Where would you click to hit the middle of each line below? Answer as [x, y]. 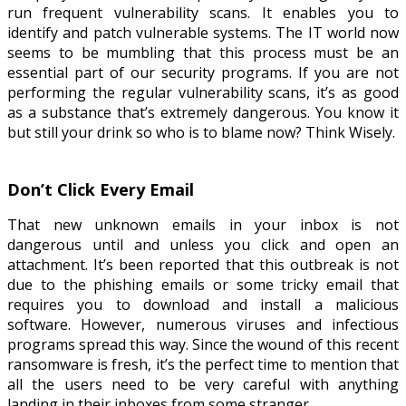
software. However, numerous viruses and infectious [203, 324]
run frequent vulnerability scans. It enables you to [203, 12]
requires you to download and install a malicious [203, 304]
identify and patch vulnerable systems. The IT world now [203, 32]
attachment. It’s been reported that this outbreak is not [203, 264]
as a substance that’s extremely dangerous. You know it [203, 112]
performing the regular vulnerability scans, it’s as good [203, 92]
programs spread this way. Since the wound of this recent [203, 344]
